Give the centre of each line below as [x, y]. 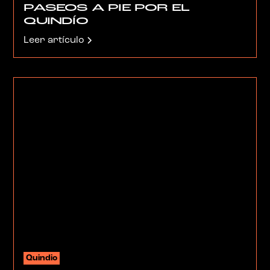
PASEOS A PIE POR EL [107, 8]
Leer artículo [54, 40]
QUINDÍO [56, 21]
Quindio [42, 258]
